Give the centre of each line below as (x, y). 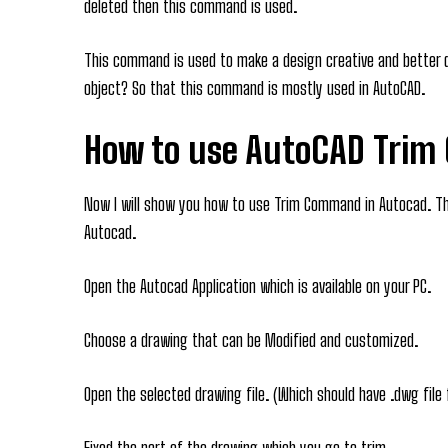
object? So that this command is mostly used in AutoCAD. (254, 87)
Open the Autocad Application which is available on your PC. (257, 285)
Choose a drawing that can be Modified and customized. (251, 339)
